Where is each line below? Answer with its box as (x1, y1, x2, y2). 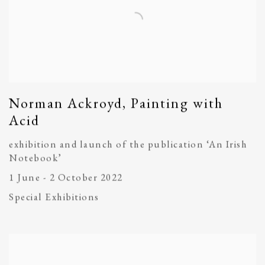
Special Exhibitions (9, 190, 99, 203)
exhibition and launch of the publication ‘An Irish (9, 137, 248, 151)
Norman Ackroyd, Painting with (9, 93, 224, 112)
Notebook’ (9, 151, 62, 164)
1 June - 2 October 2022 (9, 170, 123, 184)
